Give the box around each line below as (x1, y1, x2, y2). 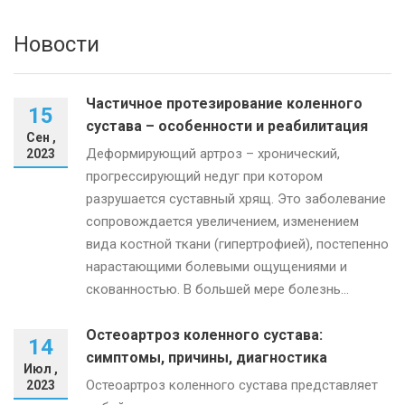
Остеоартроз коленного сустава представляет (86, 376, 378, 393)
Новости (14, 31, 99, 57)
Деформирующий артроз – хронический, (86, 145, 340, 162)
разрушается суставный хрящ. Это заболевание (86, 190, 386, 207)
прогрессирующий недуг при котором (86, 167, 323, 184)
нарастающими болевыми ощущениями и (86, 258, 347, 275)
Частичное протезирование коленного (86, 94, 363, 112)
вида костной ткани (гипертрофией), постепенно (86, 235, 389, 252)
